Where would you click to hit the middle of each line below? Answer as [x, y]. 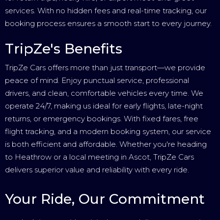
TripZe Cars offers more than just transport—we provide [105, 68]
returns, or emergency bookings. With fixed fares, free [102, 119]
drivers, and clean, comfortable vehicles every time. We [104, 93]
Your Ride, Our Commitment [105, 199]
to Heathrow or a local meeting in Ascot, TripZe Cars [99, 157]
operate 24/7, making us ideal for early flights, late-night [104, 106]
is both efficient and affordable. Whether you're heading [106, 144]
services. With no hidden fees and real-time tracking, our [106, 11]
